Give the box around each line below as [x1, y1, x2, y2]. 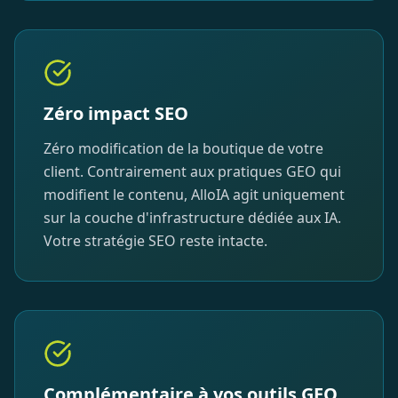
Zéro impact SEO [44, 100, 188, 125]
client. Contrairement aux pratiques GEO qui [44, 161, 341, 181]
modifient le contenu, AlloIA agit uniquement [44, 184, 345, 204]
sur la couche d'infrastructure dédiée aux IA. [44, 207, 341, 227]
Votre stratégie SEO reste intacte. [44, 230, 267, 251]
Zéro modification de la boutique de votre [44, 138, 323, 158]
